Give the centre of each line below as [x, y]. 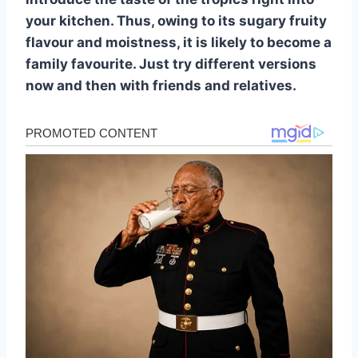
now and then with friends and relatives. [161, 85]
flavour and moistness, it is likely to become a [179, 42]
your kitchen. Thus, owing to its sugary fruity [176, 20]
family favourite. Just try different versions [171, 64]
